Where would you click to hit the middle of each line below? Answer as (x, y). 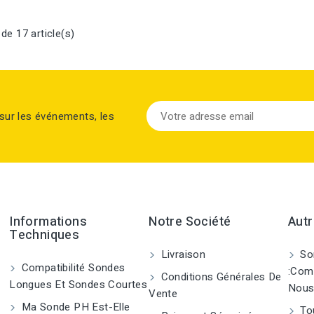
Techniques (45, 235)
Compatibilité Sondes (72, 268)
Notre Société (190, 222)
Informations (48, 222)
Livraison (182, 254)
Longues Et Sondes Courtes (78, 285)
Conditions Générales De (220, 277)
